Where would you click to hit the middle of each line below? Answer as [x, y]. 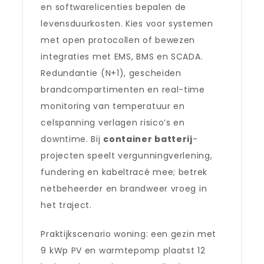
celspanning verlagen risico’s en [113, 123]
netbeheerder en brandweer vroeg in [124, 189]
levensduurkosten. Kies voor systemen [127, 24]
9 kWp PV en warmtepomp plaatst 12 [123, 250]
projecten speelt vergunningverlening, [127, 156]
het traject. [66, 205]
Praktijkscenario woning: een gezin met [129, 234]
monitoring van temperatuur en [113, 106]
